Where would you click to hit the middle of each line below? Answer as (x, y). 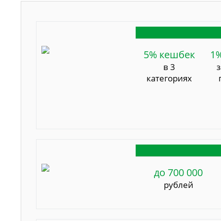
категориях (169, 78)
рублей (178, 184)
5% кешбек (169, 54)
